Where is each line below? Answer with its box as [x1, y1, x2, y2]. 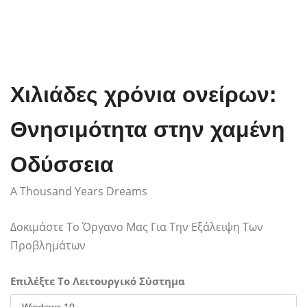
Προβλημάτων [10, 238, 86, 254]
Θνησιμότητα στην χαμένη [10, 117, 285, 143]
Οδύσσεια [10, 152, 114, 177]
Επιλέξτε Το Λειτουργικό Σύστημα [10, 274, 185, 288]
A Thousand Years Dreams [10, 184, 147, 199]
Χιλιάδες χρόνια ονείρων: [10, 82, 277, 108]
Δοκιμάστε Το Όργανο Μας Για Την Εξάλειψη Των [10, 219, 263, 235]
